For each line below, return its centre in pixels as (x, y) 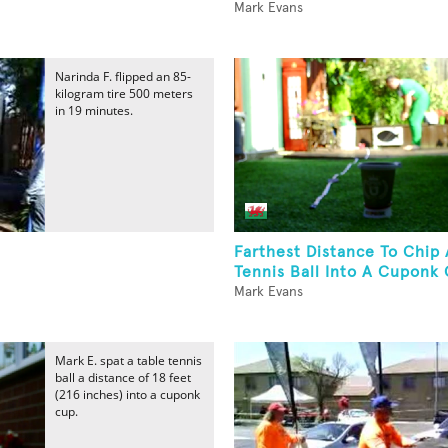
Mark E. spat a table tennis (128, 360)
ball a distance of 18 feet (123, 377)
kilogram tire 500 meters (124, 93)
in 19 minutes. (94, 110)
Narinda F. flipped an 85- (123, 76)
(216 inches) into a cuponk (127, 394)
